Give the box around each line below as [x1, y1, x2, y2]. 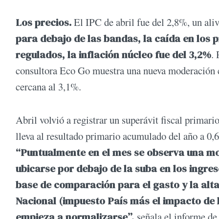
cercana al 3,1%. [16, 80, 81, 94]
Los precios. [16, 15, 74, 30]
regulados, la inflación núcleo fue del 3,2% [16, 47, 211, 62]
